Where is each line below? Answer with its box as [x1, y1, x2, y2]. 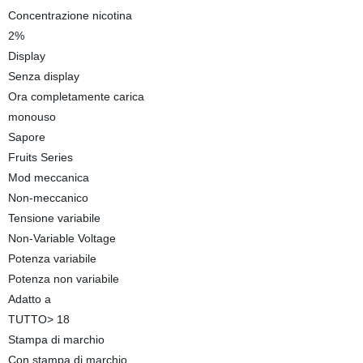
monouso [7, 110, 56, 123]
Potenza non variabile [7, 272, 119, 285]
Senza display [7, 70, 79, 83]
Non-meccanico [7, 191, 88, 204]
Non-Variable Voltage [7, 232, 116, 245]
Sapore [7, 130, 45, 143]
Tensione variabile [7, 211, 100, 224]
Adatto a [7, 293, 51, 305]
